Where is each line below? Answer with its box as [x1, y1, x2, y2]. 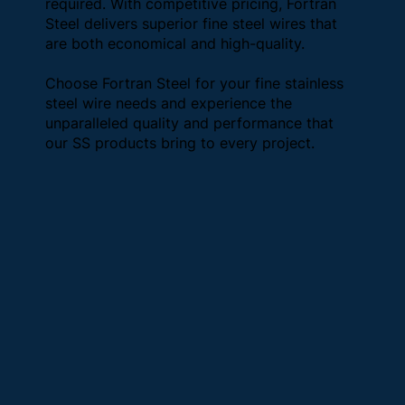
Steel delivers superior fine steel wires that [44, 14, 337, 33]
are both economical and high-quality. [44, 34, 305, 53]
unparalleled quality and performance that [44, 114, 334, 133]
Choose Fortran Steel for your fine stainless [44, 74, 344, 93]
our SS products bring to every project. [44, 134, 315, 153]
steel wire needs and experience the [44, 94, 292, 113]
